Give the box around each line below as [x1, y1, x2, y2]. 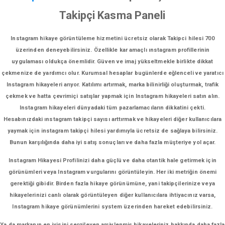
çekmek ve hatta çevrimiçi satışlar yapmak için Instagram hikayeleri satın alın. [6, 93, 219, 99]
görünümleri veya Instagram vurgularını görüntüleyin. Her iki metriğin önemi [8, 169, 217, 175]
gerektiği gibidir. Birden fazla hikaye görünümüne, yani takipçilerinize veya [10, 180, 215, 187]
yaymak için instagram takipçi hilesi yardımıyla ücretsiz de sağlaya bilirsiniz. [7, 128, 218, 134]
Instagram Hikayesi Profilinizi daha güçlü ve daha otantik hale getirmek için [9, 157, 216, 164]
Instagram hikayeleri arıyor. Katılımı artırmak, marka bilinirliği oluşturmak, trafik [6, 81, 219, 88]
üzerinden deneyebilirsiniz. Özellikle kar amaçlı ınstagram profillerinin [15, 47, 210, 53]
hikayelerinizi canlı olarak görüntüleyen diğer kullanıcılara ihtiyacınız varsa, [9, 192, 216, 198]
